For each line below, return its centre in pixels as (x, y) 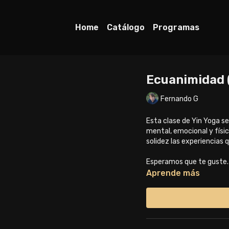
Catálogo (126, 27)
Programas (176, 27)
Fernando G (179, 99)
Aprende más (173, 173)
